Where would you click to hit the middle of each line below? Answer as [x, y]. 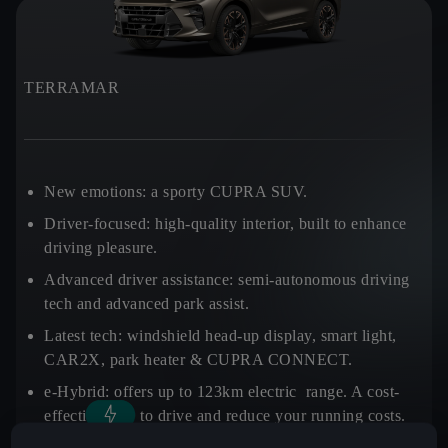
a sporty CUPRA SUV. [229, 191]
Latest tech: [85, 335]
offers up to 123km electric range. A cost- [257, 391]
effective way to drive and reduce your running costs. [225, 415]
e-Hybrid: [79, 391]
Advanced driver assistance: [139, 279]
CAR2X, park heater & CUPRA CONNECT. [198, 359]
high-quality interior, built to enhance [281, 223]
